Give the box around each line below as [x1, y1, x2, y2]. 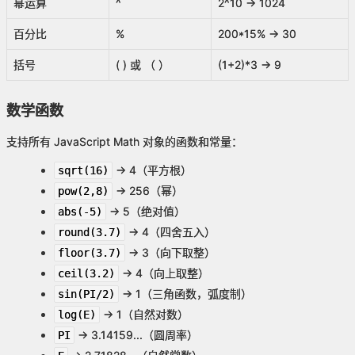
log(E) [58, 308, 96, 322]
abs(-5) [58, 205, 102, 219]
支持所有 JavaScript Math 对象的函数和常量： [6, 135, 242, 149]
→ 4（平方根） [113, 163, 192, 177]
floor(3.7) [58, 246, 121, 260]
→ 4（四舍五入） [125, 225, 216, 239]
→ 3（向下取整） [125, 246, 216, 260]
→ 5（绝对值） [106, 204, 185, 219]
